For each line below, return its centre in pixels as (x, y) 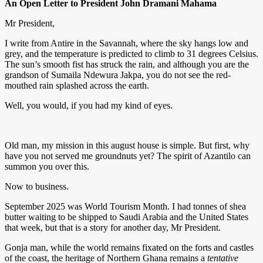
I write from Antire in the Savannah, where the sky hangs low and (127, 43)
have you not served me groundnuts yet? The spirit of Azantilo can (128, 156)
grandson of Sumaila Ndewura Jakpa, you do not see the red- (118, 75)
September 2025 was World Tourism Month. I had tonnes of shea (125, 206)
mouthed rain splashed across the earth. (77, 85)
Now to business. (37, 186)
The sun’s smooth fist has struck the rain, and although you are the (127, 64)
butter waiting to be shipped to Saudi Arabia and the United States (127, 217)
